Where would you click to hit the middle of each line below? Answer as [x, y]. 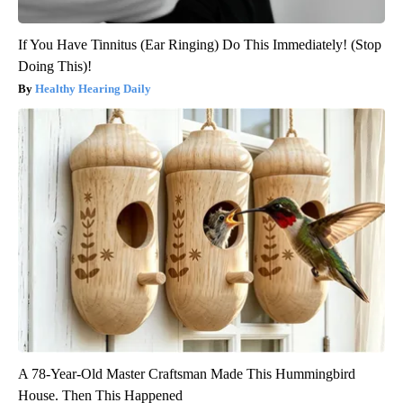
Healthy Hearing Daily [93, 88]
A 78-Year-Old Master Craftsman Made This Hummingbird [187, 373]
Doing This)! [55, 66]
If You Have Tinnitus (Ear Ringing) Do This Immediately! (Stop [200, 44]
